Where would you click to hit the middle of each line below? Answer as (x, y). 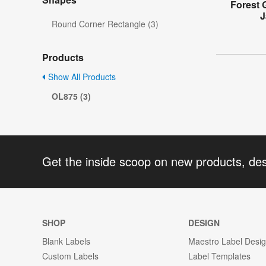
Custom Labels (70, 256)
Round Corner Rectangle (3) (105, 24)
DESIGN (204, 222)
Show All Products (81, 77)
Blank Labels (66, 241)
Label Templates (220, 256)
